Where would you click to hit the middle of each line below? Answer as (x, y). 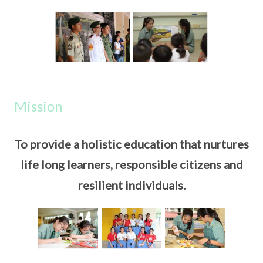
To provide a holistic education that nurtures (131, 144)
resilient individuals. (131, 185)
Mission (38, 106)
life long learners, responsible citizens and (131, 165)
